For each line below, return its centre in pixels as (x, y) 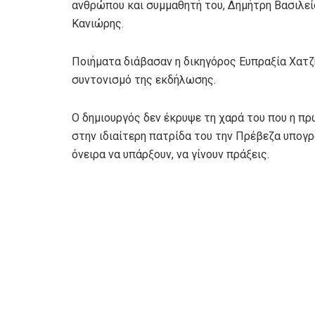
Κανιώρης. (98, 24)
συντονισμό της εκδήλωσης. (144, 80)
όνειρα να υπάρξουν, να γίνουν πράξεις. (171, 155)
